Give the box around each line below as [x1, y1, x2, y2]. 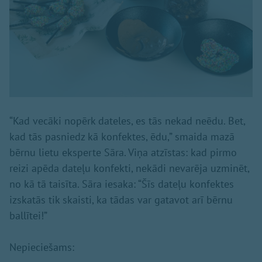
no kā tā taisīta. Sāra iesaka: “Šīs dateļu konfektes [9, 177, 234, 191]
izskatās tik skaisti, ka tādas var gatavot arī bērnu [9, 192, 233, 206]
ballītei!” [9, 208, 47, 222]
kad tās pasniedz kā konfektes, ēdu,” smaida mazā [9, 129, 235, 143]
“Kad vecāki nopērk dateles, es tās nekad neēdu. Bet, [9, 113, 245, 127]
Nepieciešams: [9, 240, 74, 254]
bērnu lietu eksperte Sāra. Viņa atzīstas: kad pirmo [9, 145, 237, 159]
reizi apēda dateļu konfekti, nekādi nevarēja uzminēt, [9, 161, 249, 175]
